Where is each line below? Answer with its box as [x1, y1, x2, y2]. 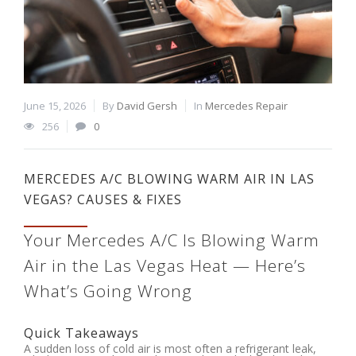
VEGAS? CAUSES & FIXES [24, 190, 182, 208]
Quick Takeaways [24, 323, 139, 342]
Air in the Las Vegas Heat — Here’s [24, 253, 306, 277]
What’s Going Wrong [24, 279, 192, 302]
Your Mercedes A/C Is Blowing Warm [24, 228, 319, 251]
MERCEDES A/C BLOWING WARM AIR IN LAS [24, 169, 315, 188]
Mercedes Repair [205, 98, 288, 113]
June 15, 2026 [24, 98, 86, 113]
